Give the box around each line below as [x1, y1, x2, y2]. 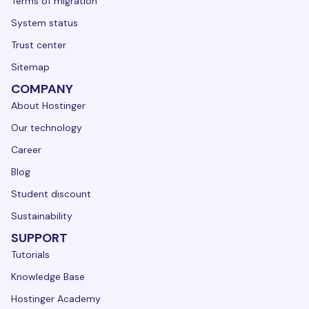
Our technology [11, 121, 82, 134]
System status [11, 17, 78, 30]
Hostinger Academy [11, 292, 101, 306]
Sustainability [11, 210, 72, 223]
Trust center [11, 39, 66, 52]
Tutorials [11, 248, 50, 261]
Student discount [11, 188, 91, 201]
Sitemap [11, 61, 50, 74]
